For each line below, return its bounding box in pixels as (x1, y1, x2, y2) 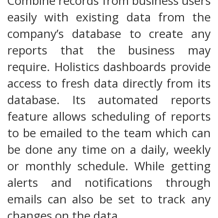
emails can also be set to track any (7, 190, 211, 207)
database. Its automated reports (7, 91, 211, 108)
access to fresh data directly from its (7, 74, 211, 91)
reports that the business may (7, 41, 211, 58)
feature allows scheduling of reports (7, 108, 211, 124)
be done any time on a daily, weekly (7, 141, 211, 157)
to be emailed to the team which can (7, 124, 211, 141)
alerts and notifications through (7, 174, 211, 190)
